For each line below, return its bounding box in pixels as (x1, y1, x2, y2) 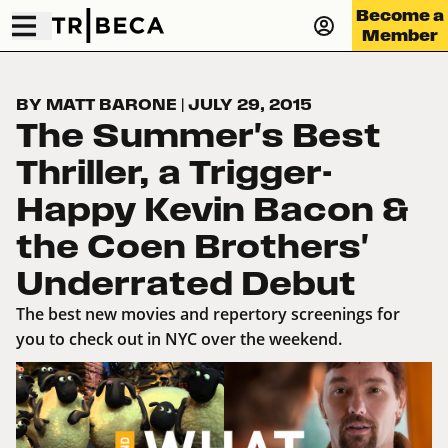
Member (362, 26, 438, 44)
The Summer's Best (16, 117, 381, 154)
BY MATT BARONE (16, 96, 181, 114)
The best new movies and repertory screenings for (16, 303, 400, 326)
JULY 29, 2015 (188, 96, 312, 114)
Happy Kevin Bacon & (16, 191, 409, 228)
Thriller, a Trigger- (16, 154, 332, 191)
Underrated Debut (16, 265, 356, 302)
